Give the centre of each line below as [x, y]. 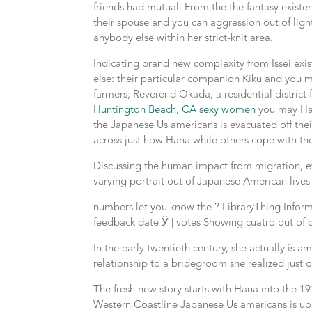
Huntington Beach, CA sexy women [175, 110]
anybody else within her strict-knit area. [184, 39]
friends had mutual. [138, 8]
